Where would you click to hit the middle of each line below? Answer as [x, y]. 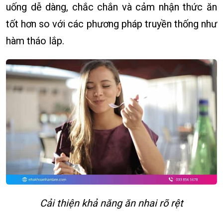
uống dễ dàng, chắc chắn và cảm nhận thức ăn [111, 7]
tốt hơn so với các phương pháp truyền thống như [111, 24]
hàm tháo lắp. [35, 41]
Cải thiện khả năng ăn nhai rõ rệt [111, 203]
